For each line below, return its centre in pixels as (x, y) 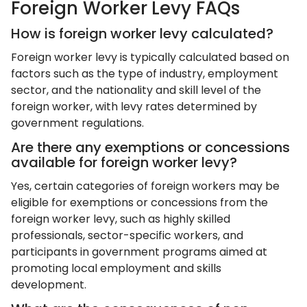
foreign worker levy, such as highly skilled (121, 219)
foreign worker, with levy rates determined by (134, 107)
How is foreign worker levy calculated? (142, 34)
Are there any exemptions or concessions (150, 147)
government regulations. (77, 123)
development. (49, 285)
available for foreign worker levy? (124, 162)
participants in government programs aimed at (139, 252)
